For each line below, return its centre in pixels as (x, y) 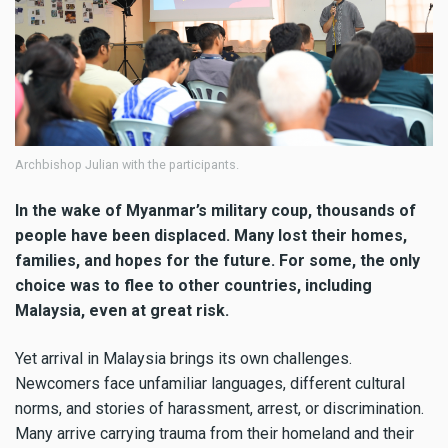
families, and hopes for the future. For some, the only (217, 260)
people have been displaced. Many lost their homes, (211, 235)
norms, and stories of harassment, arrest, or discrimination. (219, 409)
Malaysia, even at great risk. (122, 310)
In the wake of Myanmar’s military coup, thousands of (215, 210)
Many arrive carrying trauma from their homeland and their (214, 434)
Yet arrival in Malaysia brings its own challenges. (183, 359)
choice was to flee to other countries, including (193, 285)
